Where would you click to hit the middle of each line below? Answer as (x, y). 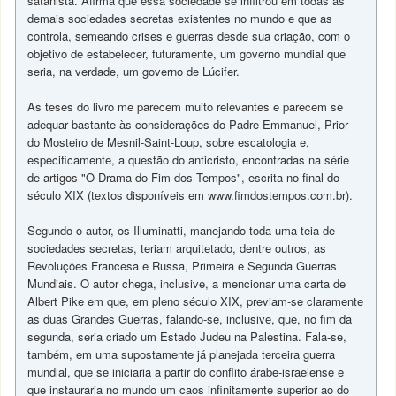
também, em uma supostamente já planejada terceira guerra (182, 354)
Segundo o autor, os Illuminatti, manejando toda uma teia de (182, 230)
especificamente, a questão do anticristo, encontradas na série (189, 160)
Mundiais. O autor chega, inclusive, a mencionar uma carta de (187, 283)
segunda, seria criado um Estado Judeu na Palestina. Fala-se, (187, 336)
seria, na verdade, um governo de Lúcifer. (134, 71)
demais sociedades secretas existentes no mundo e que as (180, 18)
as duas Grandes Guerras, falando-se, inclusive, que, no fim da (190, 319)
